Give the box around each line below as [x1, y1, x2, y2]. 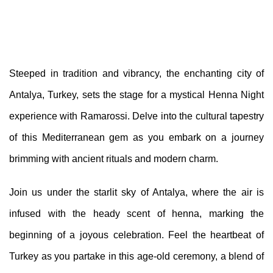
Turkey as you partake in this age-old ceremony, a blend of [9, 251, 264, 261]
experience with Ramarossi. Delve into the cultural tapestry [9, 111, 264, 121]
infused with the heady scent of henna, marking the [9, 208, 264, 219]
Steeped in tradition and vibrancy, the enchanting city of [9, 68, 264, 79]
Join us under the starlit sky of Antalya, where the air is [9, 187, 264, 197]
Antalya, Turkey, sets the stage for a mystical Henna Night [9, 90, 264, 100]
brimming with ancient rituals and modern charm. [9, 154, 218, 164]
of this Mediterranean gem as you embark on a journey [9, 132, 264, 143]
